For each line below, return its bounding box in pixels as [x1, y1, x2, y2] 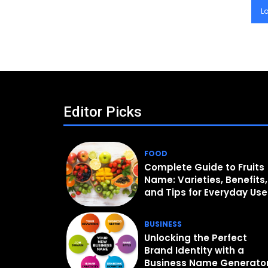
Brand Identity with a [144, 243, 245, 257]
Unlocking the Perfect [144, 231, 248, 244]
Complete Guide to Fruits [144, 160, 265, 173]
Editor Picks [63, 103, 142, 121]
